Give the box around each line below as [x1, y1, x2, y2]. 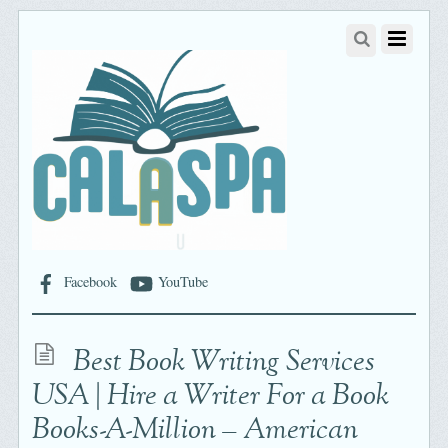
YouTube [154, 272, 209, 292]
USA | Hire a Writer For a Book [32, 375, 390, 418]
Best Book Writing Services [73, 341, 376, 384]
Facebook [60, 272, 118, 292]
